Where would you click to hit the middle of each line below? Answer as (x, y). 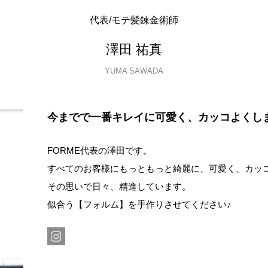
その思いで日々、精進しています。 (119, 186)
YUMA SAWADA (134, 71)
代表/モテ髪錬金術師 (134, 20)
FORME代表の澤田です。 (100, 150)
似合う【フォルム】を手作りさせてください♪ (139, 204)
